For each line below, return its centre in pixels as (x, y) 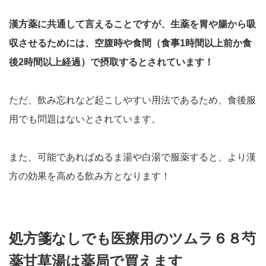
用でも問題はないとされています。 (85, 119)
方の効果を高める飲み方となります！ (90, 176)
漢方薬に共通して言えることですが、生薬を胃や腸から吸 (132, 24)
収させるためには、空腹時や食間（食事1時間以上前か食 (130, 43)
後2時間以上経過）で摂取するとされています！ (111, 62)
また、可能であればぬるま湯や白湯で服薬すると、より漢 (132, 157)
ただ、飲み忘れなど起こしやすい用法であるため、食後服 (132, 100)
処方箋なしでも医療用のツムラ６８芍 (132, 238)
